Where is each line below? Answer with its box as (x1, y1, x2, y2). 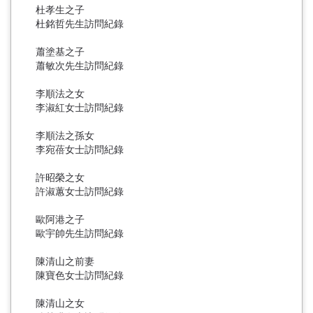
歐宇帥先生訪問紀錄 (36, 227, 124, 239)
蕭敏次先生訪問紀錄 (36, 59, 124, 71)
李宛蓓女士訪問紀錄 (36, 143, 124, 155)
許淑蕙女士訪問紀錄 (36, 185, 124, 197)
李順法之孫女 (36, 129, 94, 141)
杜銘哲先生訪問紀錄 (36, 17, 124, 29)
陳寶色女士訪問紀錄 (36, 269, 124, 281)
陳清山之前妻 (36, 255, 94, 267)
